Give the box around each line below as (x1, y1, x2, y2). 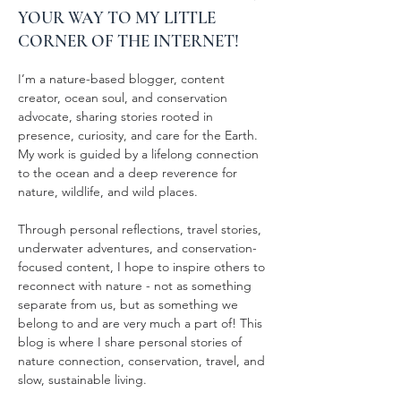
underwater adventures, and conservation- (18, 240, 257, 256)
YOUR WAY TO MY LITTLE (18, 7, 216, 28)
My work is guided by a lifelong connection (18, 146, 259, 162)
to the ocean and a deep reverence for (18, 165, 237, 181)
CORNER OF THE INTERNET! (18, 30, 239, 51)
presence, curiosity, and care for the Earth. (18, 127, 258, 143)
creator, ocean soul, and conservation (18, 90, 227, 106)
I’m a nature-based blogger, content (18, 71, 225, 87)
